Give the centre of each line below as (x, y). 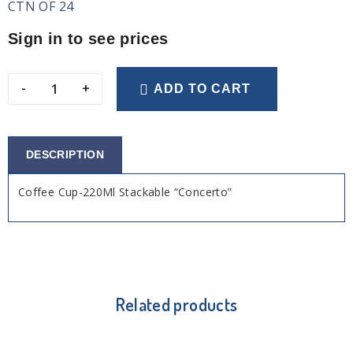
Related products (176, 304)
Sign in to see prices (88, 39)
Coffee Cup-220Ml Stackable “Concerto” (125, 191)
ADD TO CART (203, 89)
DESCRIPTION (65, 154)
